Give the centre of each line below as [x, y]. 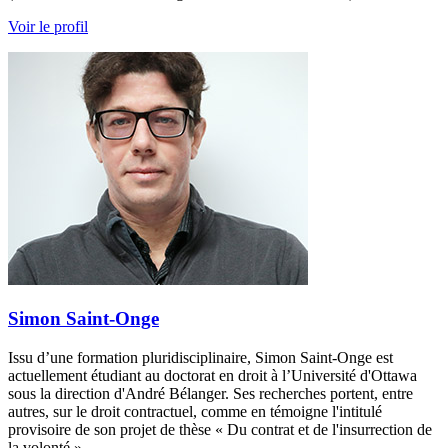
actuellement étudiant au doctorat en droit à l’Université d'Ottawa [212, 375]
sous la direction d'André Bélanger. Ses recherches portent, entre [210, 393]
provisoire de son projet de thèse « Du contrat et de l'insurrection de [220, 429]
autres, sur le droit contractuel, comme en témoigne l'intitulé [195, 411]
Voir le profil [48, 27]
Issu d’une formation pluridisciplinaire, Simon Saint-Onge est [200, 357]
